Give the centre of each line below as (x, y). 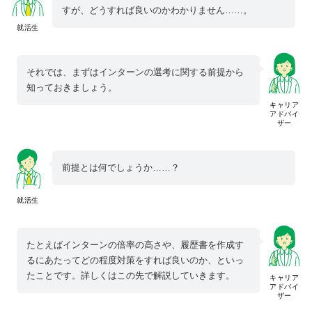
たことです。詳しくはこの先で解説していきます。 (131, 276)
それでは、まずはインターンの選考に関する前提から (135, 72)
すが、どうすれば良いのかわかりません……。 (157, 10)
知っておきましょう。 (72, 88)
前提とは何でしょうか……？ (121, 168)
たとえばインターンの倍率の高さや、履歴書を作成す (135, 245)
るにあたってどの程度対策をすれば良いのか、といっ (135, 260)
